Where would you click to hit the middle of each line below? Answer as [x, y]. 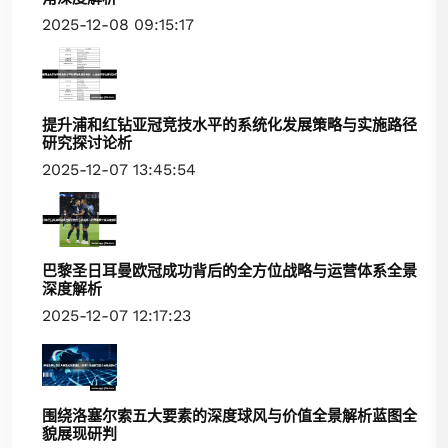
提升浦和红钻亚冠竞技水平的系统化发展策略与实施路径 [229, 125]
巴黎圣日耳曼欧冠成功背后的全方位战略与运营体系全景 [229, 270]
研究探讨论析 [87, 143]
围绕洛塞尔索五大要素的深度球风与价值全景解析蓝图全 [229, 415]
